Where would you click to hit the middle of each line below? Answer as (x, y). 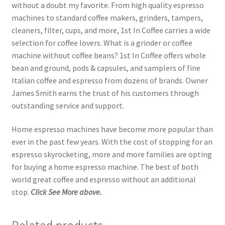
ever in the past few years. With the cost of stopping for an (112, 142)
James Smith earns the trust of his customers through (105, 93)
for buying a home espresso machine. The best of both (105, 167)
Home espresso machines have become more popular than (112, 129)
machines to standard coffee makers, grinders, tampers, (107, 17)
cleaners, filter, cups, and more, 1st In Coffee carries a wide (111, 30)
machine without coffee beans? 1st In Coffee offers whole (108, 55)
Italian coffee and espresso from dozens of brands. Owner (109, 80)
